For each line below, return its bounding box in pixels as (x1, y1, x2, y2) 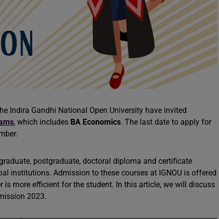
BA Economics (70, 117, 121, 127)
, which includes (14, 117, 70, 127)
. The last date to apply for (121, 117, 211, 127)
